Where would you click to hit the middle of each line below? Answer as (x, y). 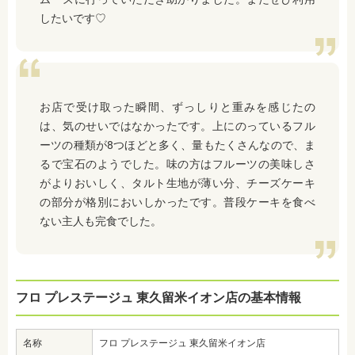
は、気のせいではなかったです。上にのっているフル (177, 126)
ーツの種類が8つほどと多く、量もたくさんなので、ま (177, 145)
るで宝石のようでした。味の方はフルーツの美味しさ (177, 164)
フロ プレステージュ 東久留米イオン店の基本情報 (158, 298)
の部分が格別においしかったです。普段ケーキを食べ (177, 202)
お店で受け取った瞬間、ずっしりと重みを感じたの (177, 107)
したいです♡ (73, 19)
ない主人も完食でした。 (101, 221)
